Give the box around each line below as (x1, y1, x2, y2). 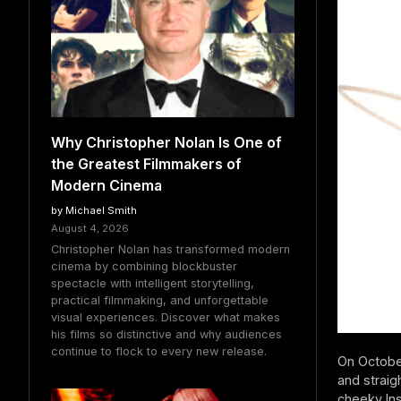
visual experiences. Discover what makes (51, 311, 280, 325)
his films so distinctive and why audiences (51, 328, 282, 342)
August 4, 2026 (51, 221, 129, 235)
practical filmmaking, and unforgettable (51, 294, 269, 308)
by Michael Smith (51, 203, 137, 217)
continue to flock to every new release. (51, 345, 267, 359)
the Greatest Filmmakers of (51, 154, 242, 173)
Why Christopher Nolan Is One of (51, 132, 282, 151)
